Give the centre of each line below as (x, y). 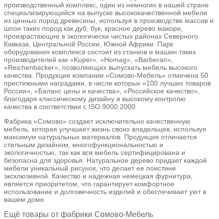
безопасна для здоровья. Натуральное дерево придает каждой (105, 161)
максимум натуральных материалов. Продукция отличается (100, 137)
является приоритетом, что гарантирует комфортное (89, 184)
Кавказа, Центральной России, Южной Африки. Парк (88, 44)
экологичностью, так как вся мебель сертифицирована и (95, 153)
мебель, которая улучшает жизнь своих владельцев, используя (105, 129)
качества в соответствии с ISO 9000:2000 (70, 107)
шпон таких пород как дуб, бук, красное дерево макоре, (93, 29)
